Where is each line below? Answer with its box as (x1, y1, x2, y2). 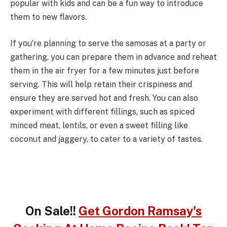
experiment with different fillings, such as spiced (10, 107, 195, 117)
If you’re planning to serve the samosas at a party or (10, 39, 206, 48)
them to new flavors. (10, 12, 87, 22)
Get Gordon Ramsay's (79, 203, 202, 218)
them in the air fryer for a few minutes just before (10, 66, 199, 75)
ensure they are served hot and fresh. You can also (10, 93, 198, 103)
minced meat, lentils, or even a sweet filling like (10, 121, 188, 130)
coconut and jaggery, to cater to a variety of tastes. (10, 134, 203, 144)
